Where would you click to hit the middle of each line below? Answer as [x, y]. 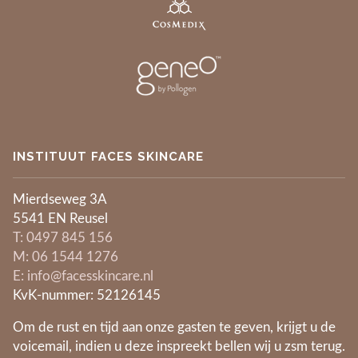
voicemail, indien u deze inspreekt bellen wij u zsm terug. [179, 347]
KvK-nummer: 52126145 [87, 296]
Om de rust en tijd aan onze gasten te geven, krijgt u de [174, 328]
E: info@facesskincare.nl [83, 277]
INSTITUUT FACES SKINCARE [108, 157]
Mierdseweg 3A [60, 200]
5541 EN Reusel [60, 219]
